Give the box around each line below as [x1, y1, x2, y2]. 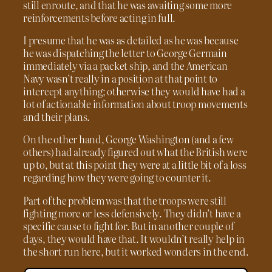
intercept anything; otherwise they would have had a [23, 84, 245, 98]
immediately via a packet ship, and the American [23, 58, 228, 73]
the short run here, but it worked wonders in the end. [23, 243, 249, 259]
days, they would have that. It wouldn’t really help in [23, 231, 245, 246]
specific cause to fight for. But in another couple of [23, 218, 234, 233]
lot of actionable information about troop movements [23, 97, 248, 111]
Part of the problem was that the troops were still [23, 192, 227, 208]
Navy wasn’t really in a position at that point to [23, 71, 218, 86]
